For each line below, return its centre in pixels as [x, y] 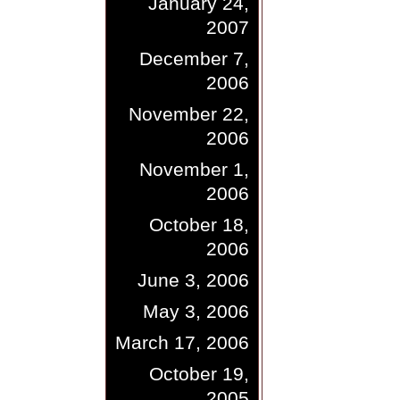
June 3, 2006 [193, 280]
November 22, [188, 114]
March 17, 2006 [182, 342]
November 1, [194, 169]
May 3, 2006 [196, 311]
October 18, [199, 225]
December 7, [194, 58]
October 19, [199, 374]
